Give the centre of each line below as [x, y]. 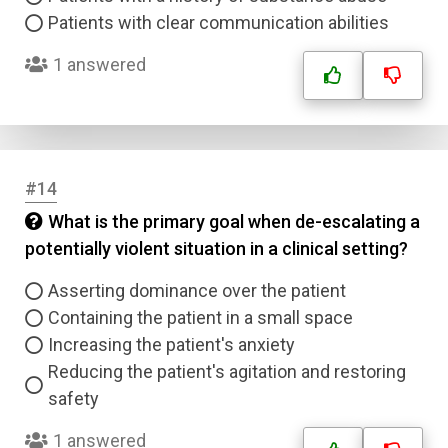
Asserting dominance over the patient [197, 290]
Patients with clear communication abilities [218, 22]
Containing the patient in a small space [200, 317]
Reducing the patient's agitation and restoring [227, 371]
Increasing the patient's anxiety [171, 344]
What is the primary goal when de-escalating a [234, 221]
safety [73, 398]
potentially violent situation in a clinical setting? [216, 248]
